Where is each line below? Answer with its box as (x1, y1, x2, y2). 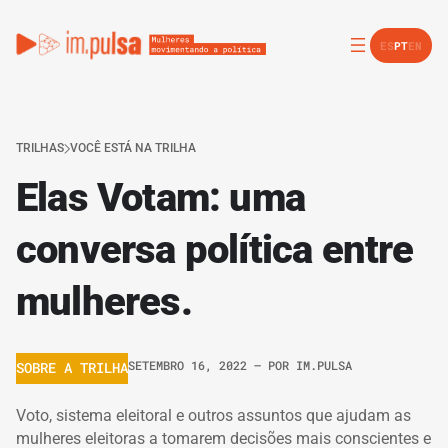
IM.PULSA (296, 357, 352, 373)
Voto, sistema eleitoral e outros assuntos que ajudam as (16, 405, 411, 425)
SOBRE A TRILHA (16, 358, 128, 378)
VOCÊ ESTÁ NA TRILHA (70, 141, 196, 155)
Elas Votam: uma (16, 174, 305, 221)
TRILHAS (16, 141, 64, 155)
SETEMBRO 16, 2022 (128, 357, 254, 373)
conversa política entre (16, 226, 414, 273)
